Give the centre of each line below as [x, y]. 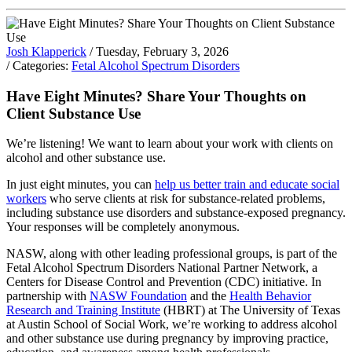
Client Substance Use [73, 113]
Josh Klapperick [46, 51]
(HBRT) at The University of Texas [250, 310]
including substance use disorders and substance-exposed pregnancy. [176, 213]
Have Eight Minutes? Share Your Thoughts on [156, 96]
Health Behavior [270, 296]
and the [208, 296]
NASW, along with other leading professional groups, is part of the [172, 254]
